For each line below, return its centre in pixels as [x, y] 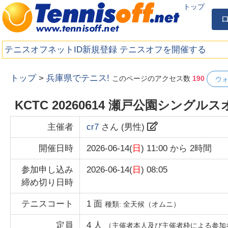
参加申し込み [47, 170]
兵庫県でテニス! [78, 78]
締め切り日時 [47, 183]
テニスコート [47, 204]
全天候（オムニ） [152, 204]
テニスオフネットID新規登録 [61, 49]
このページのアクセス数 [152, 79]
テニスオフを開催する [163, 49]
